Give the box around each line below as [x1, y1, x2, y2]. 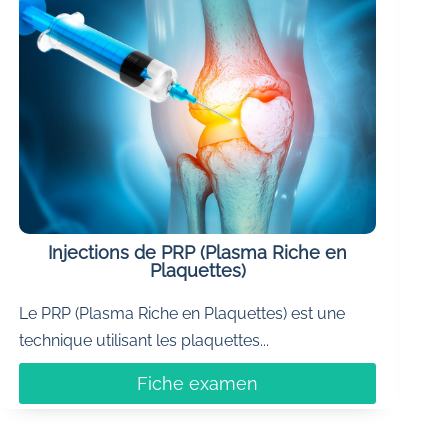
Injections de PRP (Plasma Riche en [48, 241, 348, 263]
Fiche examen [137, 372, 259, 394]
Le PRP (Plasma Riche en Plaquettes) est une [19, 303, 346, 323]
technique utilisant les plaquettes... [19, 330, 270, 350]
